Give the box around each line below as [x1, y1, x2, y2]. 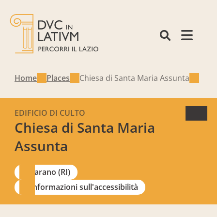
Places [46, 73, 70, 83]
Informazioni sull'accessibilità [30, 182, 138, 192]
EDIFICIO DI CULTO [15, 108, 85, 118]
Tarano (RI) [30, 167, 70, 177]
